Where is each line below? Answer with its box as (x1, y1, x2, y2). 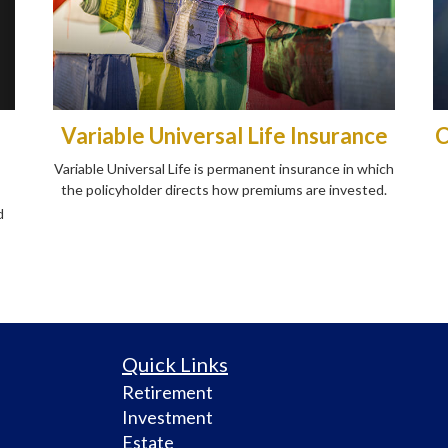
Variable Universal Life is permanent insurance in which (54, 160, 394, 178)
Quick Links (122, 351, 228, 376)
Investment (122, 405, 213, 428)
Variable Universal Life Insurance (60, 122, 388, 150)
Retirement (122, 380, 213, 403)
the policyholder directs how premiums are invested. (61, 181, 387, 199)
